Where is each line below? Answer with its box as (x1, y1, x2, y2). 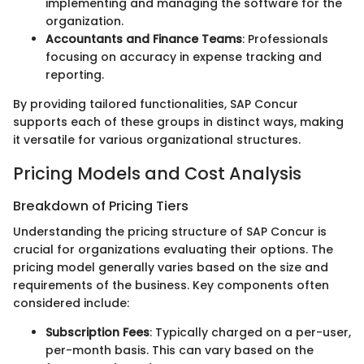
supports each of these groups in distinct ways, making (13, 114, 344, 131)
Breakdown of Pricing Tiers (13, 196, 188, 215)
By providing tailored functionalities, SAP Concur (13, 96, 298, 113)
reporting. (45, 67, 104, 84)
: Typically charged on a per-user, (149, 324, 351, 341)
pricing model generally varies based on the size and (13, 259, 328, 276)
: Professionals (242, 31, 328, 48)
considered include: (13, 295, 129, 312)
